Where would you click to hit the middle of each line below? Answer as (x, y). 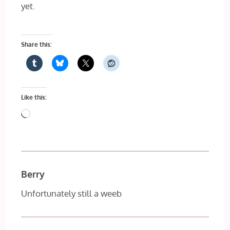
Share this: (37, 44)
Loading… (46, 113)
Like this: (34, 97)
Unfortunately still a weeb (72, 193)
